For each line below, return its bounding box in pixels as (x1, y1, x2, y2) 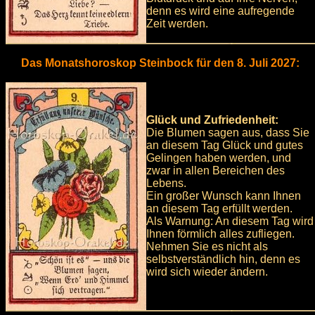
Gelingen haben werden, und (146, 152, 291, 165)
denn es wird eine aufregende (146, 5, 295, 18)
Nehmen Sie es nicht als (146, 240, 268, 253)
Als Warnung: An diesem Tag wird (146, 215, 314, 228)
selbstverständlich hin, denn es (146, 253, 300, 266)
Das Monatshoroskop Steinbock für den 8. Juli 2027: (21, 57, 300, 70)
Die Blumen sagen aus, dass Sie (146, 127, 309, 139)
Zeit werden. (146, 18, 208, 30)
